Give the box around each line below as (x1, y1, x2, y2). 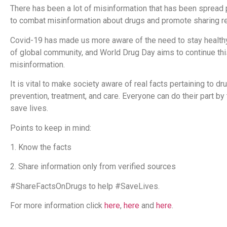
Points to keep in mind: (10, 123, 93, 133)
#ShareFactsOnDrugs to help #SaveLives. (10, 181, 160, 191)
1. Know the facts (10, 142, 71, 152)
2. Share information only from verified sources (10, 162, 178, 172)
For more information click (10, 201, 104, 211)
